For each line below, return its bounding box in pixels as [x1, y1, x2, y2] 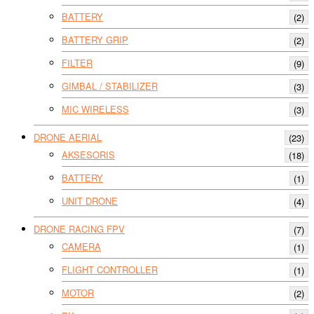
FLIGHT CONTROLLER [62, 263, 158, 277]
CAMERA [62, 240, 101, 254]
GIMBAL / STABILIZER [62, 79, 158, 93]
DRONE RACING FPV [34, 221, 125, 235]
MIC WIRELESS [62, 102, 129, 116]
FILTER [62, 56, 93, 70]
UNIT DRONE [62, 194, 118, 208]
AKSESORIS [62, 148, 115, 162]
